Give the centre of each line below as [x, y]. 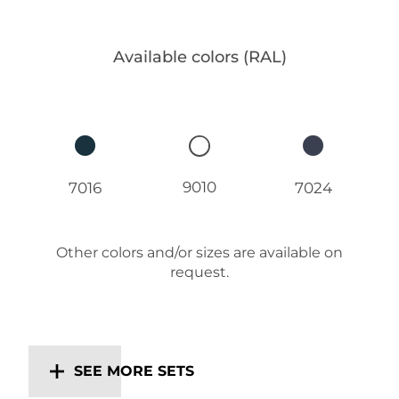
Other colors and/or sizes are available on [199, 253]
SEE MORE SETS [134, 371]
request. [199, 273]
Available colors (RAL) [199, 57]
